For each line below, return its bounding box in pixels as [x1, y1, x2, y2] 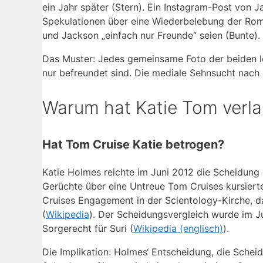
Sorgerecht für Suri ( [42, 222, 133, 234]
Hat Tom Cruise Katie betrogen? [42, 137, 224, 151]
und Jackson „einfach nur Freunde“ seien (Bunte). [42, 29, 260, 41]
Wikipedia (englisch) [133, 222, 223, 234]
